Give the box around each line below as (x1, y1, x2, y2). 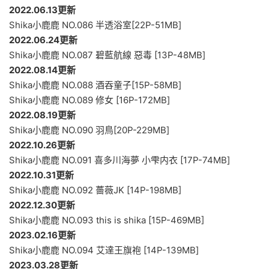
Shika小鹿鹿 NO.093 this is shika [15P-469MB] (9, 214, 204, 226)
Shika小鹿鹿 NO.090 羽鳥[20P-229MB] (9, 124, 169, 136)
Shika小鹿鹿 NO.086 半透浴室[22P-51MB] (9, 19, 181, 31)
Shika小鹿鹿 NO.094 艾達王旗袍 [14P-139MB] (9, 244, 199, 256)
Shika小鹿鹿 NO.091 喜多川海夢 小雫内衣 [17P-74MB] (9, 154, 230, 166)
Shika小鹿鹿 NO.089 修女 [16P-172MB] (9, 94, 170, 106)
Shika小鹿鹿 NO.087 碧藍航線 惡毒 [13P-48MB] (9, 49, 205, 61)
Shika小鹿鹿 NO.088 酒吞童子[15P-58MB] (9, 79, 181, 91)
